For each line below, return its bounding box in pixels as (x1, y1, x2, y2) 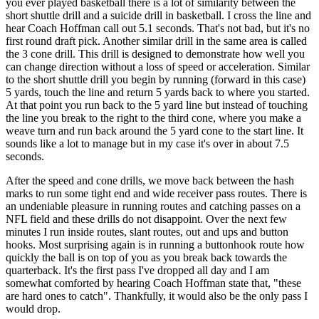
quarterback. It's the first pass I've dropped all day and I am (6, 263, 269, 276)
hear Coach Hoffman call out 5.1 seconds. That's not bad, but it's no (6, 21, 310, 34)
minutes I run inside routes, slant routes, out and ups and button (6, 225, 288, 238)
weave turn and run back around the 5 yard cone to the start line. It (6, 124, 303, 137)
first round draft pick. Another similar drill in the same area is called (6, 34, 307, 47)
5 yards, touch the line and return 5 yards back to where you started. (6, 85, 310, 98)
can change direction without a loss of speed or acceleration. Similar (6, 60, 310, 73)
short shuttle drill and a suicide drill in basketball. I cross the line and (6, 9, 311, 21)
